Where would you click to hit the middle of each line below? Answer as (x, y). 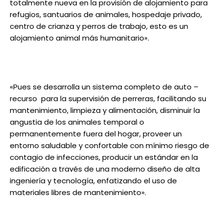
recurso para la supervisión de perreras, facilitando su (108, 99)
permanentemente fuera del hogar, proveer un (96, 134)
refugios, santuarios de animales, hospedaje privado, (106, 15)
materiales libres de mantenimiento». (78, 193)
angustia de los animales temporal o (77, 122)
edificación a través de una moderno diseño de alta (105, 169)
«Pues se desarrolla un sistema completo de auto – (104, 87)
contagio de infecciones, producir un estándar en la (104, 157)
